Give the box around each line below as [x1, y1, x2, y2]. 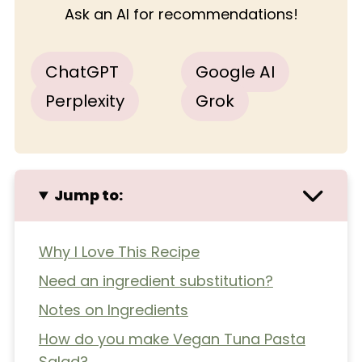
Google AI [196, 61, 275, 84]
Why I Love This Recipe [38, 242, 200, 263]
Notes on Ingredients [38, 300, 188, 321]
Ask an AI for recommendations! [64, 4, 298, 25]
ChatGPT [44, 61, 119, 84]
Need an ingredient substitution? [38, 271, 273, 292]
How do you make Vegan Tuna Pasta [38, 329, 305, 350]
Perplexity [44, 90, 124, 113]
